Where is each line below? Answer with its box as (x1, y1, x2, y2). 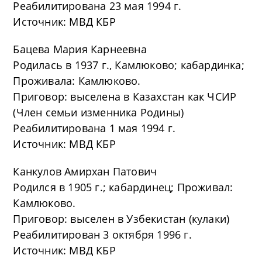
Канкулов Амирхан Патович (13, 164, 157, 178)
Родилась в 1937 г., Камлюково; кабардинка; (13, 58, 244, 72)
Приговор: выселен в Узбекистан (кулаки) (13, 212, 230, 226)
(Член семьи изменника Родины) (13, 105, 184, 119)
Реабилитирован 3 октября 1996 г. (13, 227, 192, 242)
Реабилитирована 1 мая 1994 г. (13, 121, 176, 135)
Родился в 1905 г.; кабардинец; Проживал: (13, 180, 233, 194)
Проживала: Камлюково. (13, 74, 141, 88)
